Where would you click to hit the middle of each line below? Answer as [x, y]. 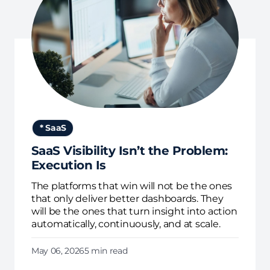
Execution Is [68, 165]
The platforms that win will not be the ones [131, 186]
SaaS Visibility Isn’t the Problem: [129, 150]
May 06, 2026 [58, 250]
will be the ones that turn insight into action [134, 211]
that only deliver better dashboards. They [127, 198]
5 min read [106, 250]
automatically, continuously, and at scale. [126, 224]
